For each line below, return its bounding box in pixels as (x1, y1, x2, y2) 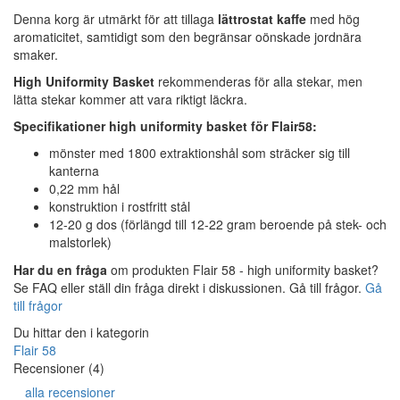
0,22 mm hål (49, 179, 120, 198)
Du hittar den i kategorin (13, 323, 149, 342)
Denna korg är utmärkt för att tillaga (13, 10, 218, 29)
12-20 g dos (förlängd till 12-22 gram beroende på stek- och (49, 215, 387, 234)
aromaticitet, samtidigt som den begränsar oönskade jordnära (13, 28, 362, 46)
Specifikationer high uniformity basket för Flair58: (13, 117, 317, 136)
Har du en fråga (13, 261, 107, 279)
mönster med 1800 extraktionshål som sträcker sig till (49, 144, 350, 162)
